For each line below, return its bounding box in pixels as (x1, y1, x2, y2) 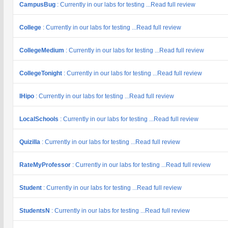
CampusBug (19, 1, 57, 8)
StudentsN (19, 207, 51, 214)
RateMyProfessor (19, 161, 72, 168)
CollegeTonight (19, 70, 64, 77)
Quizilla (19, 138, 42, 146)
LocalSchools (19, 116, 60, 123)
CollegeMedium (19, 47, 66, 54)
